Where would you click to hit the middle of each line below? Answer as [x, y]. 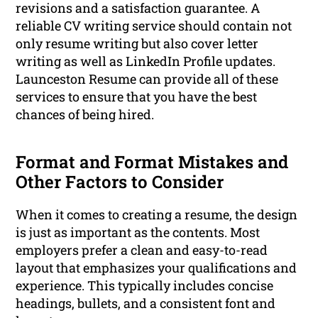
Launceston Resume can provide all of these [147, 79]
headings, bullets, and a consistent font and [146, 303]
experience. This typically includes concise [145, 286]
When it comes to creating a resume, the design [157, 215]
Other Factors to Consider [120, 182]
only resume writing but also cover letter [137, 44]
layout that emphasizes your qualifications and [157, 268]
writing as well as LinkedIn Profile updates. [146, 61]
